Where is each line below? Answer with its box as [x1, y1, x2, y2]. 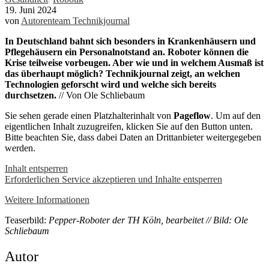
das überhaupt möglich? [5, 68, 106, 79]
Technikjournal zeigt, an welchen [106, 68, 240, 79]
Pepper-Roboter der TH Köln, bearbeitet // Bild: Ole [49, 215, 248, 226]
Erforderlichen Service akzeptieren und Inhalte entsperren [5, 174, 222, 185]
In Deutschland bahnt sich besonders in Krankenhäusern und [5, 36, 256, 47]
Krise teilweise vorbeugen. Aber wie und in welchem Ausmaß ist [5, 58, 264, 68]
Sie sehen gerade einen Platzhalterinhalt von [5, 110, 174, 121]
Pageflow [174, 110, 211, 121]
